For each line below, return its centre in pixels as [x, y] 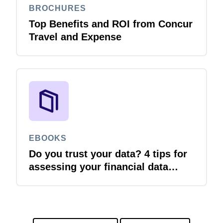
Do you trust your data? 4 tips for [108, 154]
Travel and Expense [75, 37]
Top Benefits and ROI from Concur [111, 24]
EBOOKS [48, 138]
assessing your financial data [99, 167]
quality [45, 179]
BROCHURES [57, 8]
